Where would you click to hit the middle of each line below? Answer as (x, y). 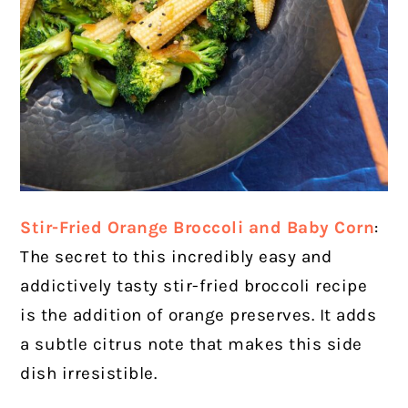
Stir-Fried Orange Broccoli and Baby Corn (198, 228)
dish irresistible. (91, 374)
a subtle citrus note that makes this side (191, 345)
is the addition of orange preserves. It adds (199, 316)
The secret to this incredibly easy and (176, 257)
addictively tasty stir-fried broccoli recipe (194, 286)
